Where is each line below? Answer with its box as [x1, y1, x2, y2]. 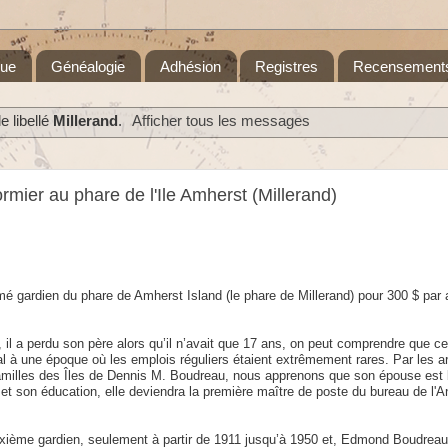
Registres [255, 57, 319, 75]
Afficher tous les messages [131, 113, 310, 130]
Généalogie [50, 57, 125, 75]
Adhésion [159, 57, 221, 75]
